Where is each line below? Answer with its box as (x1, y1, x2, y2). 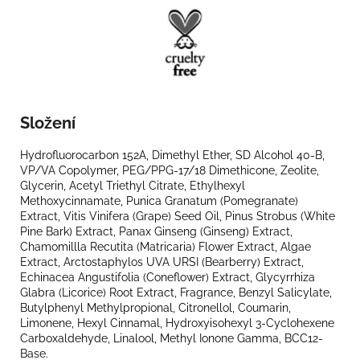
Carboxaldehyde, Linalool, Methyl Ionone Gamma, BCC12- (20, 331, 323, 345)
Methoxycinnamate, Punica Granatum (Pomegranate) (20, 194, 298, 207)
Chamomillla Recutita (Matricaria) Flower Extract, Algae (20, 239, 311, 253)
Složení (20, 112, 76, 133)
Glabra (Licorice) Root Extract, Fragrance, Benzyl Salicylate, (20, 285, 332, 299)
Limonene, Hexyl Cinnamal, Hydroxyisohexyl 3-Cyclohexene (20, 316, 334, 329)
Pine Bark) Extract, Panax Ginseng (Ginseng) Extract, (20, 224, 292, 238)
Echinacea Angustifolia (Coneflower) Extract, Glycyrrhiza (20, 270, 315, 284)
